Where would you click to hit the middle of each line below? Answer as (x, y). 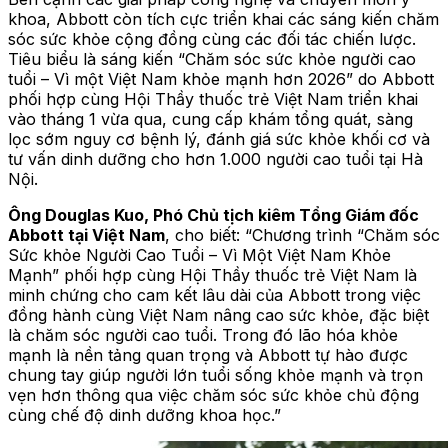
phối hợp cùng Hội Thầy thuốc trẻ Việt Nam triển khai (213, 98)
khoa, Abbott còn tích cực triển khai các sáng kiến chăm (223, 18)
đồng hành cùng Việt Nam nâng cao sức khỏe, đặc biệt (218, 314)
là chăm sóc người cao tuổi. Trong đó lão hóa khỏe (203, 334)
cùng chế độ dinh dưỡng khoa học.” (144, 414)
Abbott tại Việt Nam (86, 234)
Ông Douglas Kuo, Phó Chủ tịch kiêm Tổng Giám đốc (213, 214)
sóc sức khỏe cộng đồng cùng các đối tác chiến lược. (212, 38)
